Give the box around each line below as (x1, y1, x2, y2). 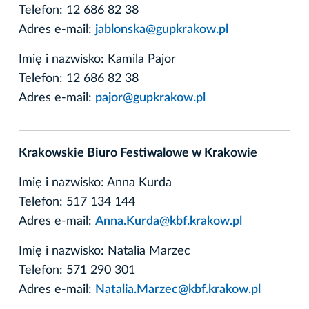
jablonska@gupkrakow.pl (95, 23, 228, 36)
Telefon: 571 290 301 (19, 263, 135, 277)
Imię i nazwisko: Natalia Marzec (19, 244, 190, 257)
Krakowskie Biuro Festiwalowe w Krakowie (19, 146, 257, 159)
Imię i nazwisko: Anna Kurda (19, 176, 172, 189)
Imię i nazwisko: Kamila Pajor (19, 52, 176, 66)
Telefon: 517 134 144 (19, 195, 135, 208)
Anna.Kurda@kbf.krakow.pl (95, 215, 242, 228)
